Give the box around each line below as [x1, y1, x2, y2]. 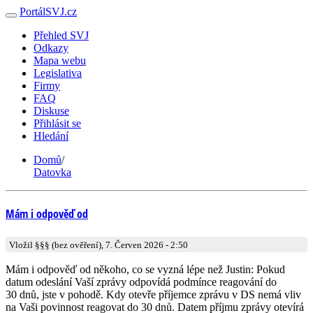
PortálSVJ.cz [20, 6, 77, 17]
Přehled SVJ [34, 29, 89, 41]
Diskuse [34, 105, 69, 117]
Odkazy [34, 42, 68, 54]
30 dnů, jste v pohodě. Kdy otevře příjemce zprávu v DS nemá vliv [6, 288, 301, 300]
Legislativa [34, 67, 82, 79]
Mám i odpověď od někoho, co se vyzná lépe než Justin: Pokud [6, 263, 285, 275]
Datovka [34, 166, 71, 178]
